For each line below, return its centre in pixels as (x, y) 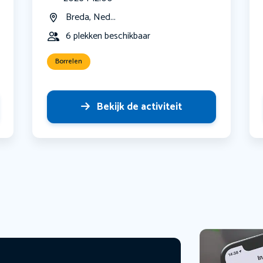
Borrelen (69, 62)
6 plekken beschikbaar (108, 36)
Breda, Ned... (91, 18)
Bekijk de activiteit (139, 107)
